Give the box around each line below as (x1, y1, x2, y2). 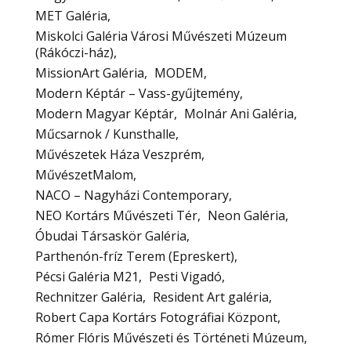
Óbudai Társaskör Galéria (35, 226, 186, 244)
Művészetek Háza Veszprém (35, 145, 201, 163)
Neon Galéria (208, 206, 285, 224)
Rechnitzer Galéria (35, 288, 143, 306)
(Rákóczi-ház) (35, 43, 114, 61)
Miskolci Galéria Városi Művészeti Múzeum (35, 27, 287, 45)
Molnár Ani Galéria (184, 104, 294, 122)
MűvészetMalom (35, 165, 133, 183)
